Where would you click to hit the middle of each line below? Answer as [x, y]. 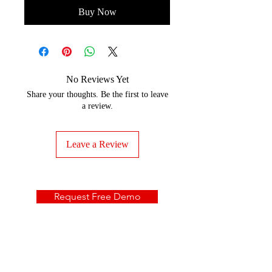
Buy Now [97, 12]
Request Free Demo [97, 196]
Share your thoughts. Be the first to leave [97, 94]
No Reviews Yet [97, 79]
